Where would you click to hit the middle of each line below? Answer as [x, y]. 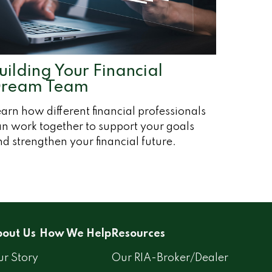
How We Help [75, 233]
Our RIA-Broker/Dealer [170, 258]
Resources [138, 233]
